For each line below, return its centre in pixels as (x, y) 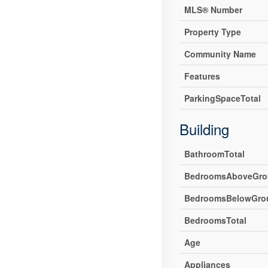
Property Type (213, 32)
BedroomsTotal (216, 220)
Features (202, 76)
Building (205, 129)
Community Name (220, 54)
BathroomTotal (215, 154)
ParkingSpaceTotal (223, 98)
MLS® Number (214, 10)
